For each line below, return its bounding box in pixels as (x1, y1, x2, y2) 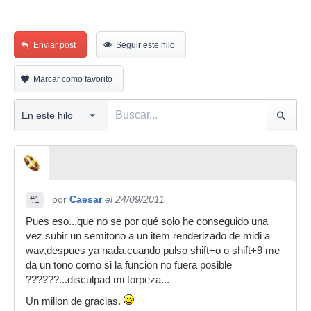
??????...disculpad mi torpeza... (26, 274, 169, 285)
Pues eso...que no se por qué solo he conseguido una (26, 216, 268, 227)
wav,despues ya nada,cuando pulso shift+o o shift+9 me (26, 245, 280, 256)
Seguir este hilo (116, 40, 175, 50)
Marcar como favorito (33, 74, 112, 84)
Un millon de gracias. (26, 296, 124, 307)
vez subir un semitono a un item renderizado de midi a (26, 230, 270, 242)
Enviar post (33, 40, 76, 50)
